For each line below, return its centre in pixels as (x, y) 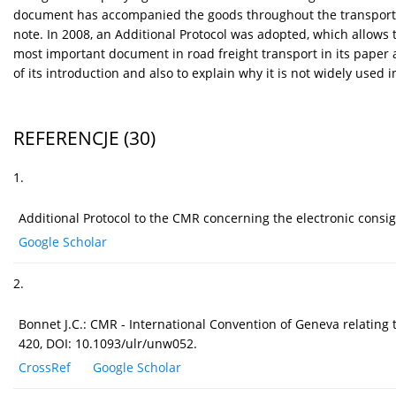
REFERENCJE (66, 138)
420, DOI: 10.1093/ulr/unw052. (108, 344)
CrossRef (45, 368)
